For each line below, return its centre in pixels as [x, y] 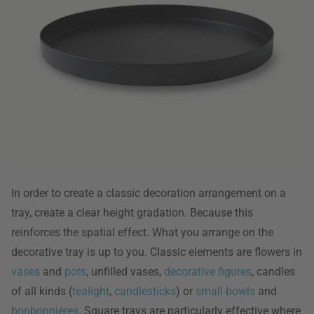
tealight [91, 291]
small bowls [225, 291]
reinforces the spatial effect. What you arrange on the [142, 232]
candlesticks [145, 291]
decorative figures [208, 272]
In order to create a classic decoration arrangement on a [149, 193]
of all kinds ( [42, 291]
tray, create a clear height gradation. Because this [132, 213]
